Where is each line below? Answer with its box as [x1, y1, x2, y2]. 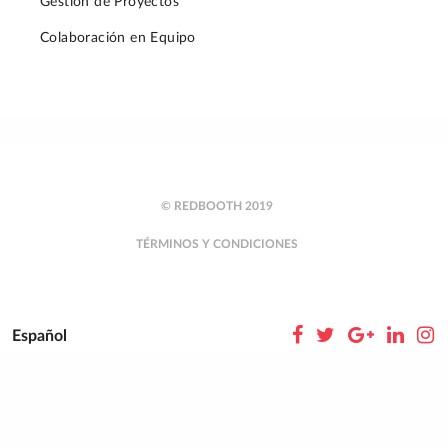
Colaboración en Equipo [40, 30, 196, 45]
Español [12, 327, 67, 344]
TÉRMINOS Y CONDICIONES [135, 237, 298, 250]
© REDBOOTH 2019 [160, 199, 273, 212]
